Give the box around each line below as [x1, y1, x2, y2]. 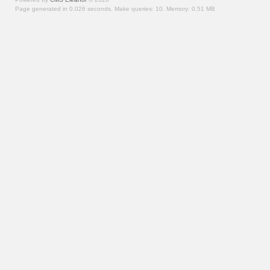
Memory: [166, 5, 192, 12]
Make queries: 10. [115, 5, 166, 12]
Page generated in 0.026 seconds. [15, 5, 115, 12]
